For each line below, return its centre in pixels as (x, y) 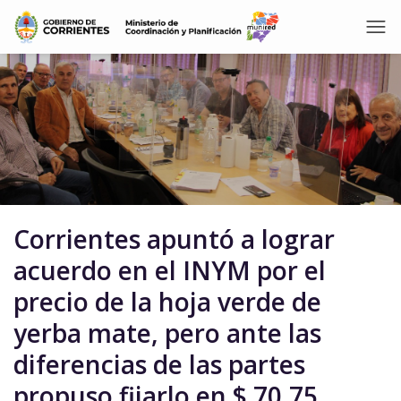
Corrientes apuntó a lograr (174, 239)
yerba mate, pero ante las (167, 333)
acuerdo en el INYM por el (170, 270)
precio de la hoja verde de (167, 302)
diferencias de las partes (159, 364)
